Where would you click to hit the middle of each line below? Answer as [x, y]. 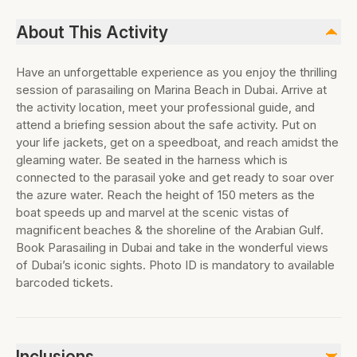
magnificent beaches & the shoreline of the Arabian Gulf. [170, 230]
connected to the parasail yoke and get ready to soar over [175, 177]
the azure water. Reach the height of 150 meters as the [165, 195]
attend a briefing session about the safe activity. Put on [166, 125]
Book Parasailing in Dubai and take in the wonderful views [172, 247]
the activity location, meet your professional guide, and [165, 107]
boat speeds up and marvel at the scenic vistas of [153, 212]
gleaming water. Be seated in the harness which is [152, 160]
